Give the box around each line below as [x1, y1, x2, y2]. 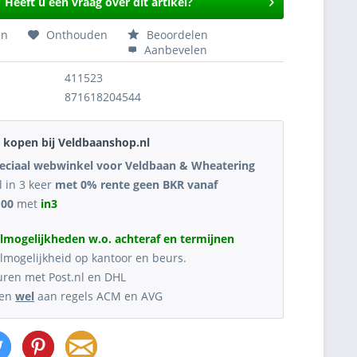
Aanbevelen [141, 42, 208, 57]
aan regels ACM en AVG [34, 288, 163, 304]
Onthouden [46, 27, 108, 42]
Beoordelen [143, 27, 209, 42]
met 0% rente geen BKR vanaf [52, 177, 218, 192]
